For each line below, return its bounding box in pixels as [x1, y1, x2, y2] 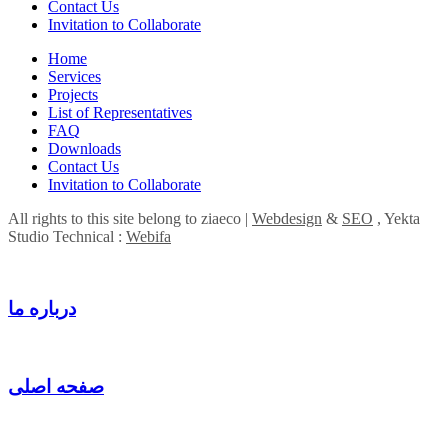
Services [48, 67, 101, 85]
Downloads [48, 139, 121, 157]
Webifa [126, 227, 171, 245]
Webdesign [252, 209, 322, 227]
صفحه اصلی [8, 375, 104, 397]
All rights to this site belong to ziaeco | [8, 209, 252, 227]
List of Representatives [48, 103, 192, 121]
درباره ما [8, 298, 76, 320]
